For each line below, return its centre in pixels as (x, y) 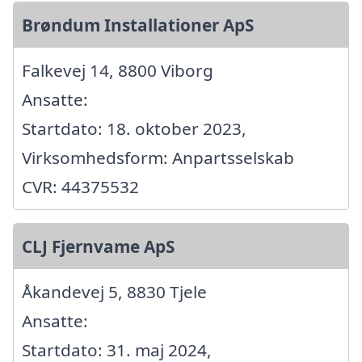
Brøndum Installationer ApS (138, 25)
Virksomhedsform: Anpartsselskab (158, 157)
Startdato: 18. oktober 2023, (134, 128)
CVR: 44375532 (80, 186)
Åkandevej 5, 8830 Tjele (114, 291)
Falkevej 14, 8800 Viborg (118, 70)
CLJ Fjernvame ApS (98, 246)
